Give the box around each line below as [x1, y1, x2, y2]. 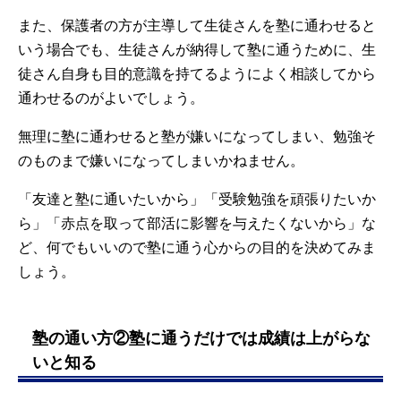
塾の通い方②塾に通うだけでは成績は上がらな [32, 329, 371, 348]
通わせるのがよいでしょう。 [18, 90, 204, 107]
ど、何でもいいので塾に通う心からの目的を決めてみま [18, 240, 376, 256]
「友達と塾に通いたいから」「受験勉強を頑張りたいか [18, 192, 376, 208]
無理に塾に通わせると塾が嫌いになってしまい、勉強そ [18, 129, 376, 145]
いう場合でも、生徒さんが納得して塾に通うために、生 [18, 42, 376, 58]
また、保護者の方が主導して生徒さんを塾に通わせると [18, 18, 376, 34]
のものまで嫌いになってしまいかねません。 [18, 153, 304, 169]
